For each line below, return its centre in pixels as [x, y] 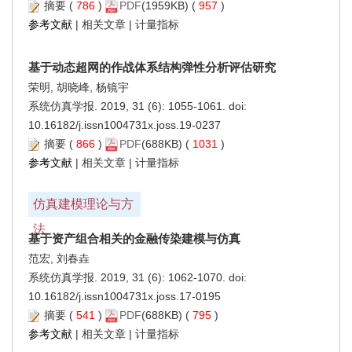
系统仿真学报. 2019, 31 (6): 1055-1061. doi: [137, 106]
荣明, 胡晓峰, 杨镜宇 [79, 87]
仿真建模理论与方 [83, 203]
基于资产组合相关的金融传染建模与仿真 [134, 238]
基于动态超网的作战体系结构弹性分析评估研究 [152, 67]
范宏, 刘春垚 [59, 258]
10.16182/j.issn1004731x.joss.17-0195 [125, 296]
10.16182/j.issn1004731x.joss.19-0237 [125, 125]
